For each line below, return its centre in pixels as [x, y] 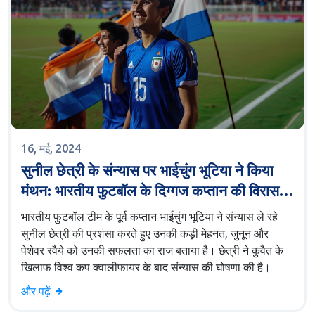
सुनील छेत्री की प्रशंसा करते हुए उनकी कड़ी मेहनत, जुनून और [145, 234]
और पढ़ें [37, 291]
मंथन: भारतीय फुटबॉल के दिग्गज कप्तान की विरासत [154, 191]
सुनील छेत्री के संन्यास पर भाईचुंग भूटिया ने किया [147, 171]
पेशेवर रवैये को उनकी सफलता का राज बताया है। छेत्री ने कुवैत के [152, 251]
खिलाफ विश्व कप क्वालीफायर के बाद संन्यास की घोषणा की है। [146, 268]
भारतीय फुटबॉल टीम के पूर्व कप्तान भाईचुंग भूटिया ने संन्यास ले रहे [149, 217]
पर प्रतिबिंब [51, 211]
